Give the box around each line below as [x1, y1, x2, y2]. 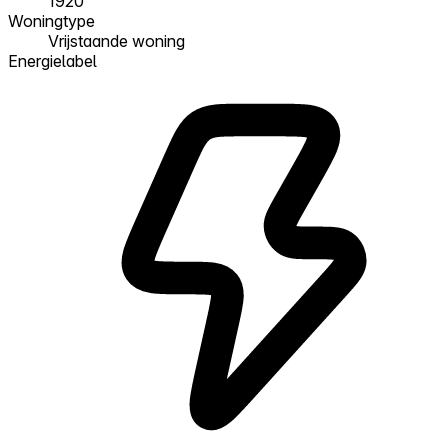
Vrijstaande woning [48, 30, 185, 51]
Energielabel [8, 50, 97, 71]
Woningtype [8, 10, 95, 31]
